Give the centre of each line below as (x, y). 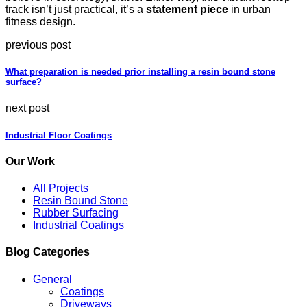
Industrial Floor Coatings (59, 135)
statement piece (187, 10)
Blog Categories (48, 252)
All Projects (61, 188)
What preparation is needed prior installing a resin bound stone (140, 72)
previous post (38, 45)
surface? (24, 82)
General (52, 279)
